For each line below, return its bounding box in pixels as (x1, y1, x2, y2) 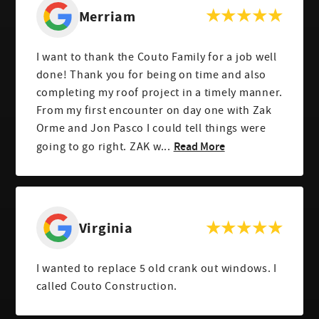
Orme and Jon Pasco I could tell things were (36, 120, 266, 135)
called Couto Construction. (36, 279, 178, 294)
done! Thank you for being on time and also (36, 67, 267, 82)
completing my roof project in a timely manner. (36, 85, 283, 100)
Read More (173, 138, 225, 153)
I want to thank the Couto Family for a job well (36, 49, 277, 64)
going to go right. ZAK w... (36, 139, 171, 154)
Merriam (78, 6, 136, 26)
